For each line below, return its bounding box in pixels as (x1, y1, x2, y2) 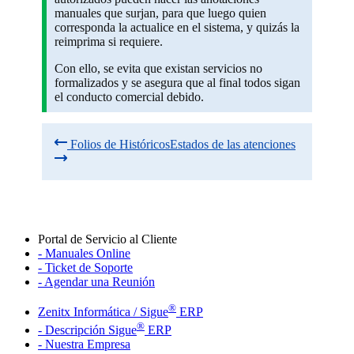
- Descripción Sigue (38, 322, 137, 337)
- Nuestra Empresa (38, 337, 130, 351)
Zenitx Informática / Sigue (38, 305, 168, 319)
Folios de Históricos (67, 137, 170, 152)
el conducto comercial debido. (54, 90, 204, 104)
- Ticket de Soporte (38, 261, 133, 275)
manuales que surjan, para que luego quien (54, 6, 266, 21)
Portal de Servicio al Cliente (38, 232, 177, 247)
